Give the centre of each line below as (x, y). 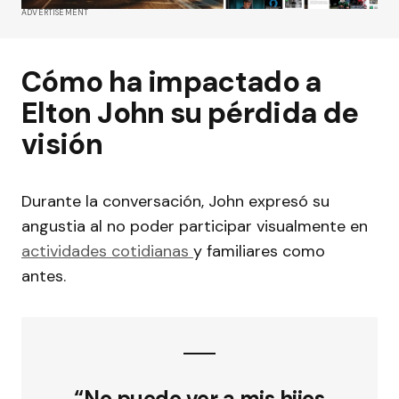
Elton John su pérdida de (190, 114)
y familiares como (259, 252)
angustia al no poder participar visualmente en (195, 227)
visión (65, 145)
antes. (46, 277)
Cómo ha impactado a (171, 82)
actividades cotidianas (107, 252)
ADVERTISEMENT (55, 13)
